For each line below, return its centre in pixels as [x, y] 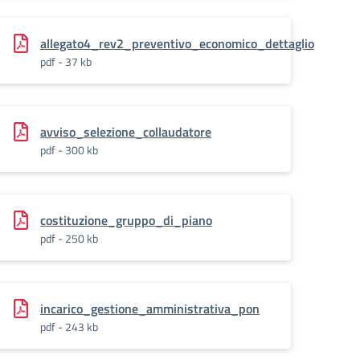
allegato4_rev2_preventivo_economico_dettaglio [177, 43]
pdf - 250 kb [69, 238]
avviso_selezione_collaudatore [126, 132]
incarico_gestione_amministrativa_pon [150, 309]
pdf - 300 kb [69, 150]
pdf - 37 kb [66, 61]
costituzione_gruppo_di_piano [126, 220]
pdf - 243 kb [69, 327]
